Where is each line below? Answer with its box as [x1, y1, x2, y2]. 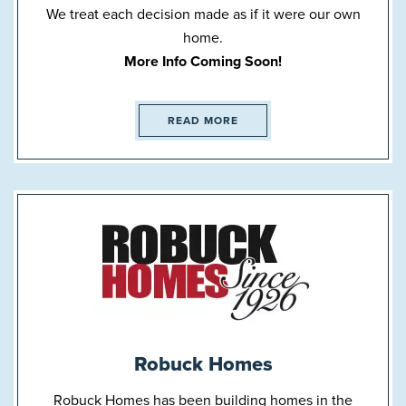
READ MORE [168, 112, 238, 129]
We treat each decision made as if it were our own [45, 4, 361, 24]
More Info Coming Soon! [124, 51, 282, 72]
